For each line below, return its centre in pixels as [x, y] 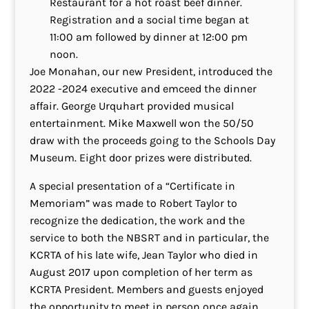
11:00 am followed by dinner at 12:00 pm [148, 37]
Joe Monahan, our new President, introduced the [151, 71]
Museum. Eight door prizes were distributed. [140, 158]
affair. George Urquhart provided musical [131, 106]
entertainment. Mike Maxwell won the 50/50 [141, 123]
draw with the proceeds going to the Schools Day [152, 140]
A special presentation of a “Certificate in [132, 186]
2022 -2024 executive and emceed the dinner [143, 89]
